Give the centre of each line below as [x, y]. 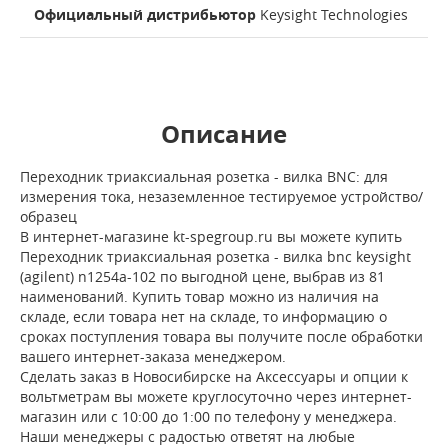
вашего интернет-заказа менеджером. [153, 357]
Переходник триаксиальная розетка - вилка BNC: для [204, 177]
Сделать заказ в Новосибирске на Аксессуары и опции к [214, 377]
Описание [224, 134]
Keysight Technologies [332, 15]
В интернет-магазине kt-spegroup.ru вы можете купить [211, 237]
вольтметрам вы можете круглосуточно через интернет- [216, 397]
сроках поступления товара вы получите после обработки [221, 337]
